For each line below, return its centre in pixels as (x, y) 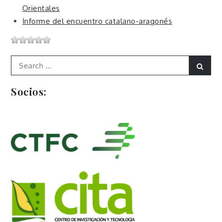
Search (23, 61)
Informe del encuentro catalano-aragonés (97, 21)
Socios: (29, 92)
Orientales (41, 8)
